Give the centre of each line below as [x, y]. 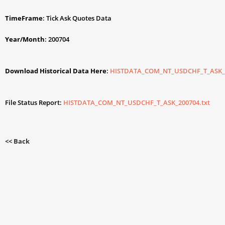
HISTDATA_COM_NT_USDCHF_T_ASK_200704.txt [137, 102]
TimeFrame [24, 18]
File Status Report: [34, 102]
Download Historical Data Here [56, 71]
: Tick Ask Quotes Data [77, 18]
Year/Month [25, 39]
